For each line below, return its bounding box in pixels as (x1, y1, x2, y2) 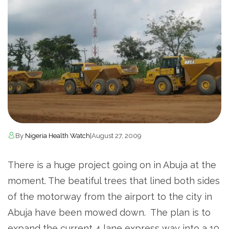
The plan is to (148, 207, 211, 218)
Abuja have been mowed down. (8, 207, 148, 218)
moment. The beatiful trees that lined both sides (8, 175, 220, 186)
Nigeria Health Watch (25, 131, 90, 140)
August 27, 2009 (91, 131, 142, 140)
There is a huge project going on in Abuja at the (8, 159, 216, 170)
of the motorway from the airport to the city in (8, 191, 212, 202)
